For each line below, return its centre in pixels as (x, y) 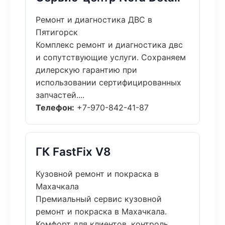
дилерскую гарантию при (86, 70)
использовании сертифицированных (108, 82)
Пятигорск (57, 32)
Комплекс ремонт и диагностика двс (109, 45)
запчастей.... (60, 95)
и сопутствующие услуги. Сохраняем (111, 57)
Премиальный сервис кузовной (99, 199)
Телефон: (55, 107)
